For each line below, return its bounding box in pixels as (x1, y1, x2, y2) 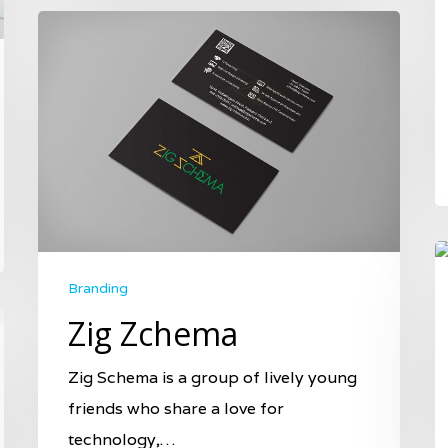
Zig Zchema (68, 311, 238, 355)
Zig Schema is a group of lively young (68, 366, 357, 388)
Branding (68, 279, 128, 297)
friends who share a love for (68, 397, 284, 419)
